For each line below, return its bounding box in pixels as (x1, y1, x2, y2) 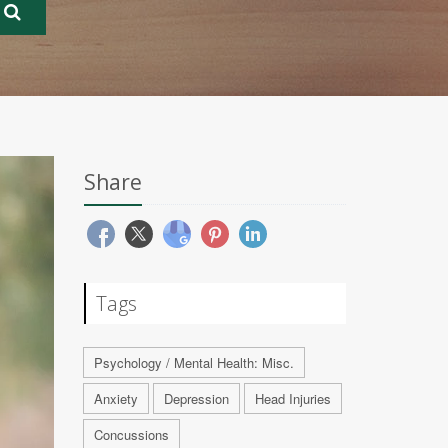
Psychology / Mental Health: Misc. (93, 353, 294, 372)
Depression (163, 389, 229, 408)
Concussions (93, 425, 169, 444)
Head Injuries (254, 389, 331, 408)
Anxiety (93, 389, 138, 408)
